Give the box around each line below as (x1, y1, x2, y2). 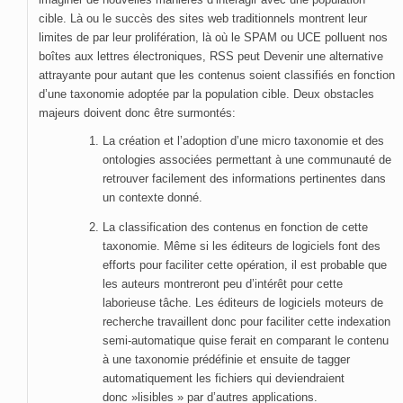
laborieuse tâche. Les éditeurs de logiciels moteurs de (103, 296, 383, 309)
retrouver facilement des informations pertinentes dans (103, 172, 386, 185)
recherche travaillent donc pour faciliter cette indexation (103, 315, 390, 328)
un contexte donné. (103, 191, 202, 204)
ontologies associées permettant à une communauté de (103, 153, 391, 166)
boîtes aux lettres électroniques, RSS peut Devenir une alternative (39, 49, 383, 63)
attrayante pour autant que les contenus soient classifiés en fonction (39, 68, 395, 82)
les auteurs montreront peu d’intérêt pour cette (103, 277, 343, 291)
